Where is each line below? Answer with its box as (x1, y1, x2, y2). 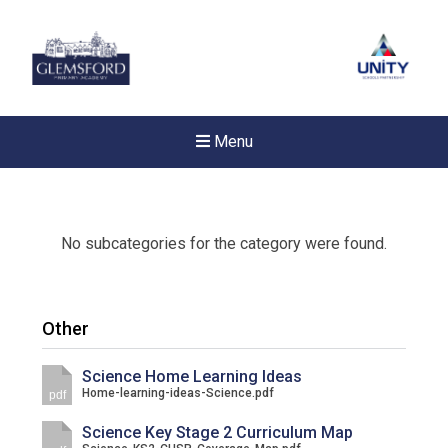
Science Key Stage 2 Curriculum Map (82, 423, 354, 442)
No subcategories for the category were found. (61, 234, 387, 253)
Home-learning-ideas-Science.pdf (82, 386, 275, 400)
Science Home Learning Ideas (82, 367, 303, 386)
